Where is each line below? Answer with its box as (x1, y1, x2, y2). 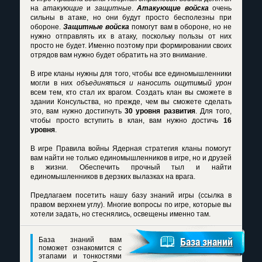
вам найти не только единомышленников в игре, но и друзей (30, 154, 232, 162)
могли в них (30, 79, 77, 87)
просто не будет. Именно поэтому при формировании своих (30, 42, 232, 50)
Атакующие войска (137, 4, 209, 12)
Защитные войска (63, 23, 129, 31)
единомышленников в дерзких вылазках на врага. (30, 173, 195, 181)
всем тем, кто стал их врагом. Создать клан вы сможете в (30, 88, 232, 96)
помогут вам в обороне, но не (129, 23, 232, 31)
